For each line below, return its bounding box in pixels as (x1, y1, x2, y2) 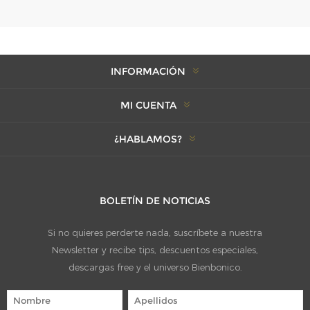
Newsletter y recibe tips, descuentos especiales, (52, 244, 258, 255)
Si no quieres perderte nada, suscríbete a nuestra (48, 226, 262, 238)
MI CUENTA (120, 98, 176, 111)
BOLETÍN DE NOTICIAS (100, 194, 210, 207)
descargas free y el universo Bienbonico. (68, 261, 242, 273)
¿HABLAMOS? (114, 132, 182, 145)
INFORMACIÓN (111, 64, 185, 77)
